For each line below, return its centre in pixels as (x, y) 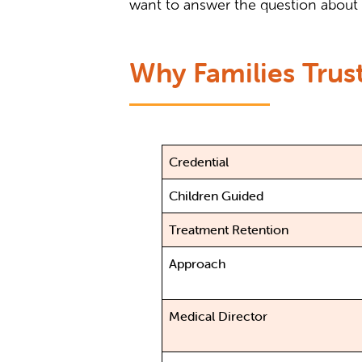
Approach (198, 264)
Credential (199, 162)
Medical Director (219, 316)
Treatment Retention (229, 230)
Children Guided (217, 196)
